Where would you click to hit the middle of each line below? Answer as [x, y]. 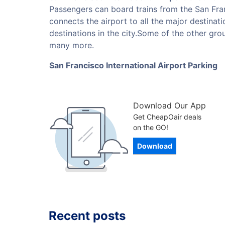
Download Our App [170, 105]
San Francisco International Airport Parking [133, 65]
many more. [72, 45]
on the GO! [151, 127]
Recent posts [87, 216]
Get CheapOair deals [167, 117]
